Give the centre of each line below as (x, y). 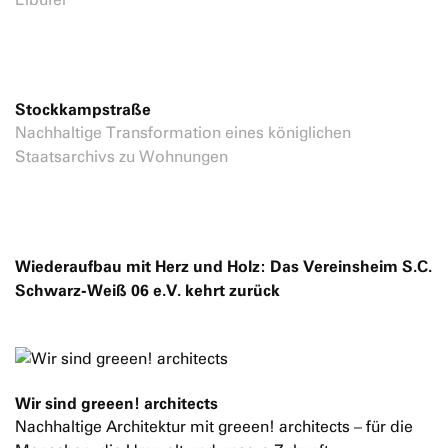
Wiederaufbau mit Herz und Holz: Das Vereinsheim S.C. (223, 266)
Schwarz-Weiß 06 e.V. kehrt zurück (147, 290)
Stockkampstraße (83, 109)
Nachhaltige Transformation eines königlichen (183, 132)
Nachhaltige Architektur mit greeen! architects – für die (214, 426)
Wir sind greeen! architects (116, 403)
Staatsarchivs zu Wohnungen (121, 156)
